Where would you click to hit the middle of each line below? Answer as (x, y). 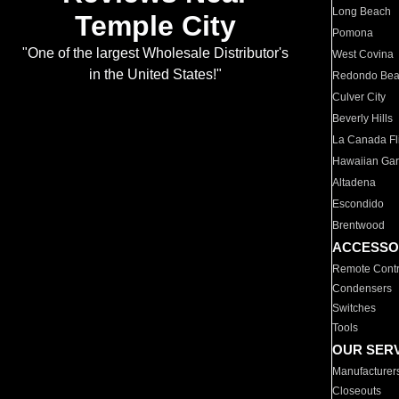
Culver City (359, 97)
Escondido (358, 204)
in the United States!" (155, 75)
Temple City (155, 26)
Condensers (362, 289)
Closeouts (357, 391)
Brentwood (359, 225)
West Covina (363, 54)
